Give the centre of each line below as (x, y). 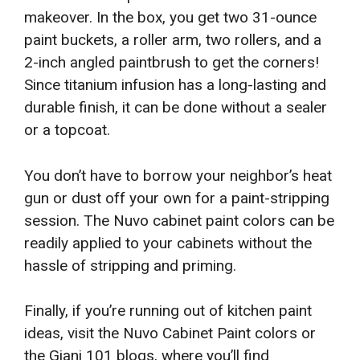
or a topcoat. (67, 130)
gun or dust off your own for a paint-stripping (177, 198)
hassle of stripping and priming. (130, 265)
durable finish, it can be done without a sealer (176, 108)
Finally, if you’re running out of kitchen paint (168, 311)
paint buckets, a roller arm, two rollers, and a (173, 40)
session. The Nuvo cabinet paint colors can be (179, 220)
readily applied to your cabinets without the (168, 243)
